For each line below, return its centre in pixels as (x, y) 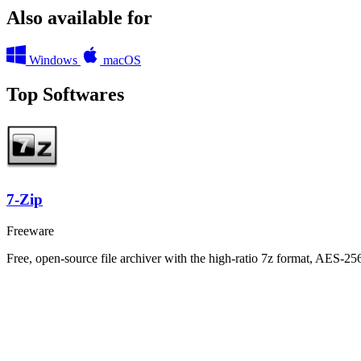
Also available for (79, 17)
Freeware (30, 230)
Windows (53, 60)
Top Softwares (65, 94)
